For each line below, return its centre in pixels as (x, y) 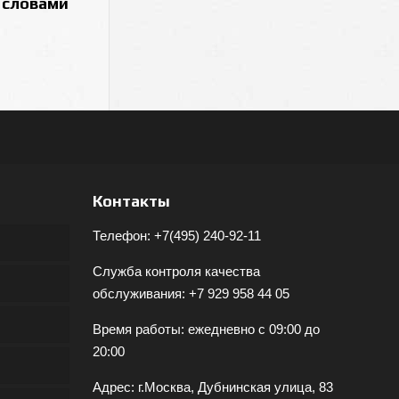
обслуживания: (140, 293)
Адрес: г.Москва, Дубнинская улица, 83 (212, 387)
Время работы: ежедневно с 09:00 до (206, 329)
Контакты (131, 201)
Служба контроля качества (176, 271)
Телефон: (123, 236)
